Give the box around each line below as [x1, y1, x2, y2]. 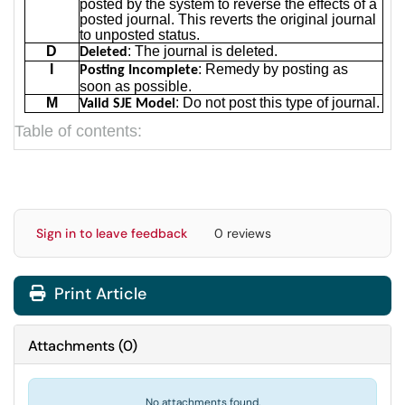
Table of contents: [14, 121, 142, 140]
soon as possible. [79, 78, 192, 94]
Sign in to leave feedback [36, 224, 187, 241]
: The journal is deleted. [127, 42, 278, 59]
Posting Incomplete [79, 62, 198, 78]
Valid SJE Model [79, 96, 175, 111]
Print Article [50, 282, 146, 305]
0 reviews [214, 224, 271, 241]
